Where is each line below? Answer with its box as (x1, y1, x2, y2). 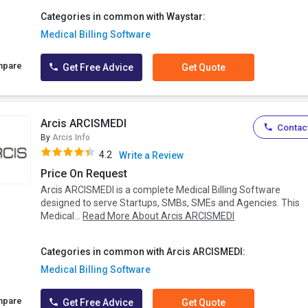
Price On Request (41, 167, 128, 181)
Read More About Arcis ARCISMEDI (82, 210, 235, 222)
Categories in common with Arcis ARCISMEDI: (41, 246, 246, 258)
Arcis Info (52, 133, 91, 143)
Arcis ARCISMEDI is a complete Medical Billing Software (41, 184, 281, 196)
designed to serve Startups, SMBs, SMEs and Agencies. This (41, 197, 300, 209)
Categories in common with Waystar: (41, 11, 206, 23)
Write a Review (119, 150, 184, 162)
